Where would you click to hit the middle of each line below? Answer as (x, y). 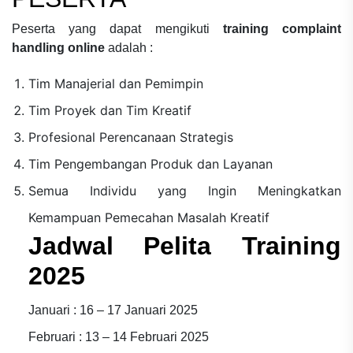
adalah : (130, 47)
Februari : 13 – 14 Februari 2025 (118, 336)
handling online (58, 47)
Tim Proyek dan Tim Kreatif (110, 110)
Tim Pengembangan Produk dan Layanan (150, 163)
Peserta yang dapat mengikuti (111, 28)
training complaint (282, 28)
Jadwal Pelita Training (184, 245)
